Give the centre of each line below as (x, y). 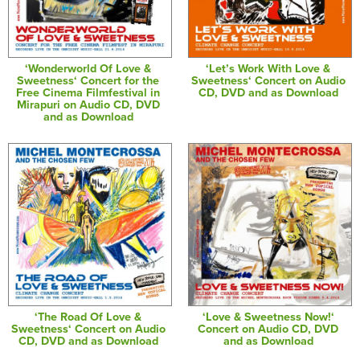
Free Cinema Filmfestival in (88, 93)
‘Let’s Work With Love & (268, 69)
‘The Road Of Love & (88, 317)
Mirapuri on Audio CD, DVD (88, 105)
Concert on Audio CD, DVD (268, 329)
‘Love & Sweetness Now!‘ (268, 317)
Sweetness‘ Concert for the (88, 81)
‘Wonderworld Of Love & (88, 69)
